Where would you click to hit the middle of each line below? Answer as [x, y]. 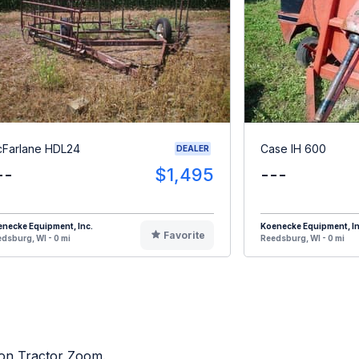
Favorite [184, 236]
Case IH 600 [293, 148]
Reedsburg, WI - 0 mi [303, 238]
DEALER [193, 149]
